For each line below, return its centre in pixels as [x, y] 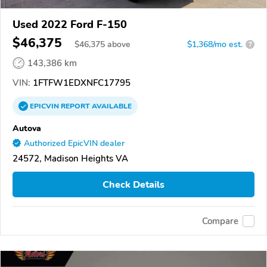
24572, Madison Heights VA [70, 158]
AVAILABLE [111, 106]
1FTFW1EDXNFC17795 [80, 83]
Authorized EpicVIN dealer [74, 143]
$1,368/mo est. [215, 44]
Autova [27, 128]
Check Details [133, 184]
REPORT [75, 106]
